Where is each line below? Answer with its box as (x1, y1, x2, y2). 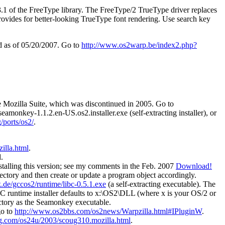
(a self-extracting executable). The (106, 180, 215, 189)
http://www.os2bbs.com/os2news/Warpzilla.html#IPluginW (15, 207, 202, 216)
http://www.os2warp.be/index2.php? (81, 40, 197, 49)
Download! (176, 162, 212, 171)
